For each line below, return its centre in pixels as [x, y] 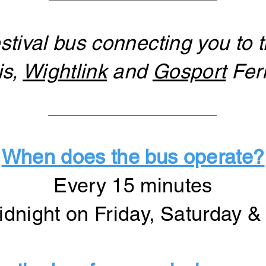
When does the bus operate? [133, 157]
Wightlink [65, 71]
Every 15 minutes [133, 185]
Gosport [189, 71]
